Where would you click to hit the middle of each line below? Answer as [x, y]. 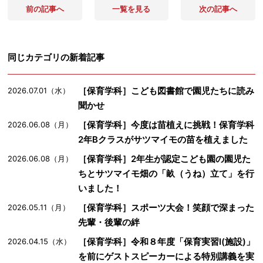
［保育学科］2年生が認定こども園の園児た [165, 159]
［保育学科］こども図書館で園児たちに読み [166, 90]
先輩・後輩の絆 [109, 222]
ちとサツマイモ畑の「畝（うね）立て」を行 [166, 173]
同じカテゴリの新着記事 [56, 57]
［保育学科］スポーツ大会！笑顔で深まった [166, 207]
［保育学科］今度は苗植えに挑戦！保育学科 [166, 124]
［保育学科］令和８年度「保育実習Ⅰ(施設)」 [167, 241]
